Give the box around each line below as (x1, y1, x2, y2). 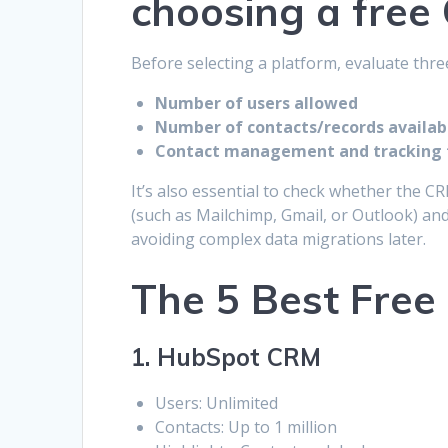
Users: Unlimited (155, 392, 279, 415)
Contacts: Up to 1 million (155, 416, 338, 439)
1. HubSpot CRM (131, 342, 322, 373)
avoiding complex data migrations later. (131, 228, 427, 251)
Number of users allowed (155, 92, 359, 115)
